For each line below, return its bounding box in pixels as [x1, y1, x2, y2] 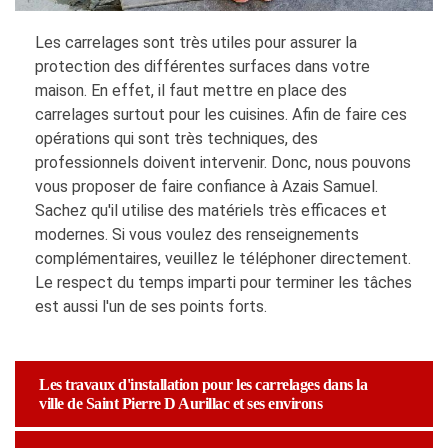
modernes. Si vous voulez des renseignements [35, 225, 359, 245]
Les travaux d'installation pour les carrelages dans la [39, 376, 367, 394]
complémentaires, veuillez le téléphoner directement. [35, 249, 411, 269]
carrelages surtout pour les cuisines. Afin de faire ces [35, 105, 407, 125]
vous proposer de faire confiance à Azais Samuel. [35, 177, 378, 197]
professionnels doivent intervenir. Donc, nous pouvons [35, 153, 411, 173]
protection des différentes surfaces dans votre [35, 57, 370, 77]
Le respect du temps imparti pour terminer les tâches [35, 273, 412, 293]
